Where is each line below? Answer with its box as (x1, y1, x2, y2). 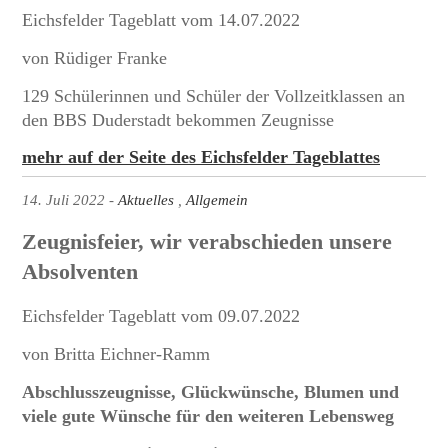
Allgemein (186, 191, 248, 209)
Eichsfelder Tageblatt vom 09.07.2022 (22, 306, 300, 327)
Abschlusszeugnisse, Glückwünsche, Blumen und (22, 381, 399, 402)
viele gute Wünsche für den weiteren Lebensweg (22, 405, 394, 426)
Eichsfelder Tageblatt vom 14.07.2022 (22, 9, 300, 30)
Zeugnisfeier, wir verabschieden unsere (22, 229, 392, 255)
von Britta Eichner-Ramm (22, 344, 210, 365)
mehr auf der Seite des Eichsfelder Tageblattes (22, 147, 380, 168)
